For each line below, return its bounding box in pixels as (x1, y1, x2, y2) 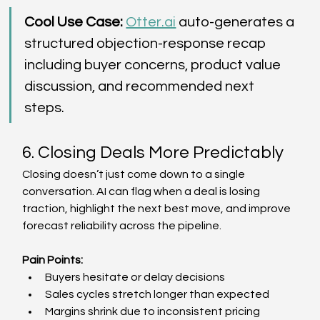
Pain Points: (22, 254, 86, 266)
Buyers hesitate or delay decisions (45, 271, 230, 283)
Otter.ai (126, 14, 176, 29)
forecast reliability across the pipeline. (22, 219, 224, 231)
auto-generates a (176, 14, 298, 29)
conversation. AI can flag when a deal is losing (22, 185, 263, 197)
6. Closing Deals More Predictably (22, 143, 288, 161)
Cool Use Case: (24, 14, 126, 29)
